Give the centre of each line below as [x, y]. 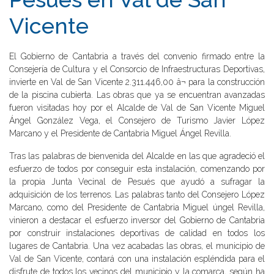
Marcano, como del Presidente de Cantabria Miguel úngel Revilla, [137, 207]
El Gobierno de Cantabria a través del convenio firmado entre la [137, 56]
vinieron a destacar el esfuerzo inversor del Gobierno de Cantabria [137, 220]
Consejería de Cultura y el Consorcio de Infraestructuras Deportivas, [137, 69]
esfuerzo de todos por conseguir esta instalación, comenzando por [137, 169]
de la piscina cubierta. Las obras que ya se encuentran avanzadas [137, 95]
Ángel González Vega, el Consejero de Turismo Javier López [137, 120]
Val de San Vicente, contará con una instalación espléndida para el [137, 259]
